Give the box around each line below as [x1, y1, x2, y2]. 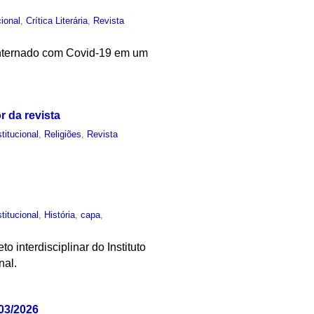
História [44, 210, 76, 221]
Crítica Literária [26, 15, 88, 26]
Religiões [44, 128, 82, 139]
